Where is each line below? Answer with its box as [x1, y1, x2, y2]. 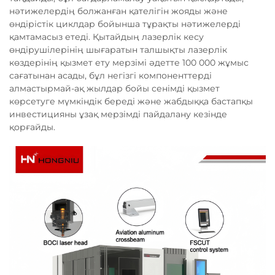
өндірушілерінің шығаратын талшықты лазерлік [9, 44, 227, 55]
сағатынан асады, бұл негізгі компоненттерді [9, 70, 212, 81]
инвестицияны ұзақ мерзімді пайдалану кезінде [9, 109, 227, 120]
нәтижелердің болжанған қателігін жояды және [9, 6, 228, 17]
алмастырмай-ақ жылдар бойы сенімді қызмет [9, 83, 220, 94]
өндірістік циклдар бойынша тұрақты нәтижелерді [9, 18, 241, 29]
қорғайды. [9, 122, 55, 133]
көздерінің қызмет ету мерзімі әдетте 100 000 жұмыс [9, 57, 249, 68]
